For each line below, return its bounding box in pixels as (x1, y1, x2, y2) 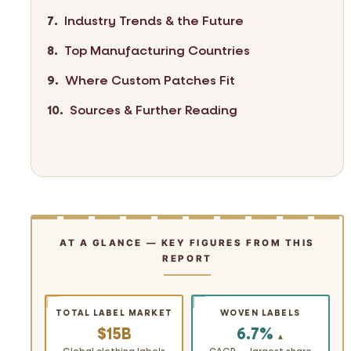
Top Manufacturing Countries (64, 42, 250, 59)
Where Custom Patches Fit (65, 71, 235, 89)
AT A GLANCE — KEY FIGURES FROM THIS (60, 237, 315, 248)
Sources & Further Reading (70, 101, 237, 118)
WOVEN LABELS (219, 308, 301, 320)
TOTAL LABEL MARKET (55, 308, 173, 320)
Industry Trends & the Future (64, 12, 244, 29)
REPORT (162, 252, 212, 264)
